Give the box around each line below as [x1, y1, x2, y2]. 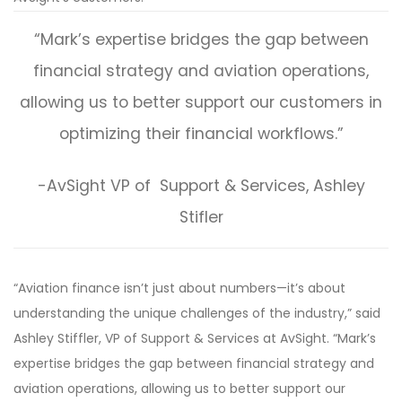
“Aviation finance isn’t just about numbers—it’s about [13, 278, 345, 297]
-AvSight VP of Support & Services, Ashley [37, 174, 365, 197]
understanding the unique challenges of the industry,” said [13, 303, 380, 322]
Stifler [179, 205, 223, 228]
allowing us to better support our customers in [20, 91, 382, 113]
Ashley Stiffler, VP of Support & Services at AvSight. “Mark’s [13, 328, 376, 347]
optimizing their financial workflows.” [58, 122, 344, 144]
